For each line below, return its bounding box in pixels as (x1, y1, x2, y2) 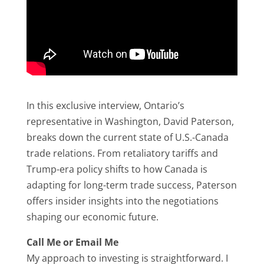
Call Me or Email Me (26, 236, 118, 249)
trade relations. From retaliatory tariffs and (26, 147, 218, 160)
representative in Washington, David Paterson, (26, 115, 234, 128)
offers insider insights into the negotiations (26, 194, 219, 207)
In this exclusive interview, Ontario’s (26, 99, 184, 112)
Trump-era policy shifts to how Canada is (26, 163, 207, 176)
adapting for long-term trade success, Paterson (26, 179, 237, 192)
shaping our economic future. (26, 210, 159, 223)
